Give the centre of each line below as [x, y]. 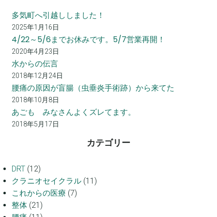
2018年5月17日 [36, 124]
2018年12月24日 [38, 76]
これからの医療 [39, 193]
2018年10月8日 [36, 100]
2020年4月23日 [36, 52]
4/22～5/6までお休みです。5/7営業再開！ [89, 40]
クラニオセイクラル [47, 181]
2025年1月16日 [36, 27]
